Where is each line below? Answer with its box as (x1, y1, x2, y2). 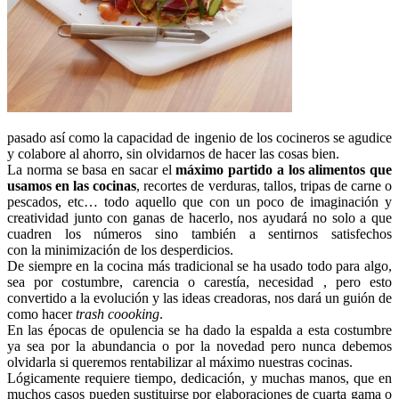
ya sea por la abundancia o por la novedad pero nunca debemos (7, 338, 392, 354)
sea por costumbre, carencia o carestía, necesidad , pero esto (7, 273, 392, 289)
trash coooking (76, 305, 159, 322)
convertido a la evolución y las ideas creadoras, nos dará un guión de (7, 289, 392, 305)
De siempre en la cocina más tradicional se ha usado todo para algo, (7, 257, 392, 273)
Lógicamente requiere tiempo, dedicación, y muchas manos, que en (7, 370, 392, 386)
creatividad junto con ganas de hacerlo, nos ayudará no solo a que (7, 209, 392, 225)
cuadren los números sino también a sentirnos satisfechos (7, 225, 392, 241)
